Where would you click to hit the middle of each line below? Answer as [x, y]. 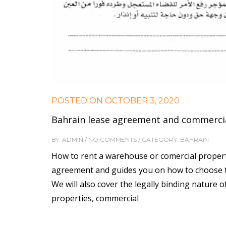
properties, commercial [95, 198]
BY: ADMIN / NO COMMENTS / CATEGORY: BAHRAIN [130, 139]
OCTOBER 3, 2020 [141, 100]
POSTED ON [77, 100]
